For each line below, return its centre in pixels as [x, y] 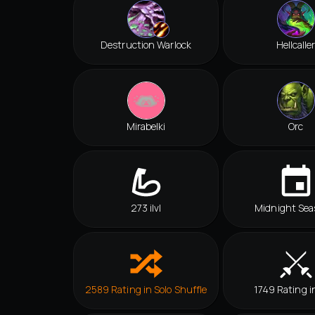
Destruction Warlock [146, 45]
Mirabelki [146, 127]
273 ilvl [146, 208]
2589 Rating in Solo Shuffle [146, 290]
